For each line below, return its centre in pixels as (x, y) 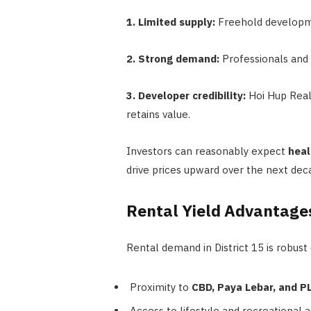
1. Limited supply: (170, 22)
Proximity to (160, 287)
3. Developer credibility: (186, 96)
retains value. (158, 115)
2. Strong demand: (173, 59)
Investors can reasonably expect (207, 151)
